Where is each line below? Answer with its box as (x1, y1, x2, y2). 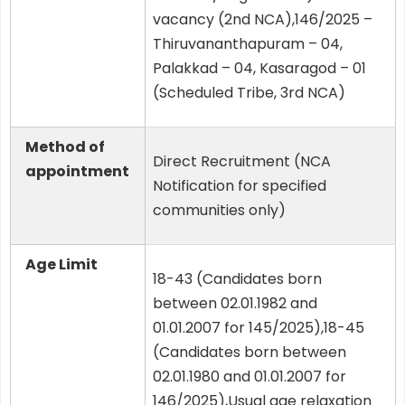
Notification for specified (153, 175, 326, 197)
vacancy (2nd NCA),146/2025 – (153, 9, 372, 31)
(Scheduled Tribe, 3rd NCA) (153, 82, 345, 104)
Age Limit (25, 254, 98, 276)
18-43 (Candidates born (153, 268, 322, 290)
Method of (25, 137, 105, 158)
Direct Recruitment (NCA (153, 151, 331, 173)
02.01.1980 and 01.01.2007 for (153, 366, 346, 388)
